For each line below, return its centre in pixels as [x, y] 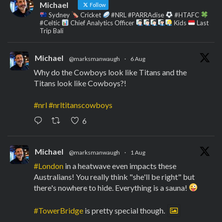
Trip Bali [52, 30]
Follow [97, 4]
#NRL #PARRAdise [138, 15]
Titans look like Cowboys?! [80, 83]
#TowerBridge [58, 210]
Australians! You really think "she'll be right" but [114, 176]
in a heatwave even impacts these [120, 166]
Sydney [59, 15]
